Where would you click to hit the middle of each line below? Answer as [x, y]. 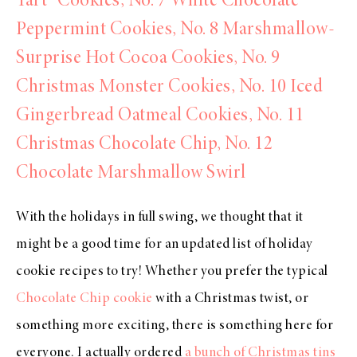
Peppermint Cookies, [96, 31]
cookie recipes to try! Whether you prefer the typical [172, 272]
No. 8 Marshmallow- [257, 31]
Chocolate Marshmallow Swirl [131, 174]
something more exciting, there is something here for [175, 326]
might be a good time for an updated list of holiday [165, 245]
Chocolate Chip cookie [84, 299]
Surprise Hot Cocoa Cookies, [127, 59]
